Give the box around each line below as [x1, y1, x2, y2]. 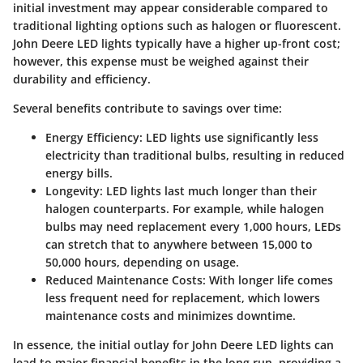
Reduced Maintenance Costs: [45, 272, 206, 288]
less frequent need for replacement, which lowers [45, 290, 320, 306]
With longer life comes [206, 272, 333, 288]
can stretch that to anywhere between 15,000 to [45, 237, 313, 253]
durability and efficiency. [13, 71, 151, 88]
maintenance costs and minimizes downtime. [45, 308, 296, 324]
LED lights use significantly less [143, 130, 318, 146]
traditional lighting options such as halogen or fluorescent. [13, 18, 341, 34]
